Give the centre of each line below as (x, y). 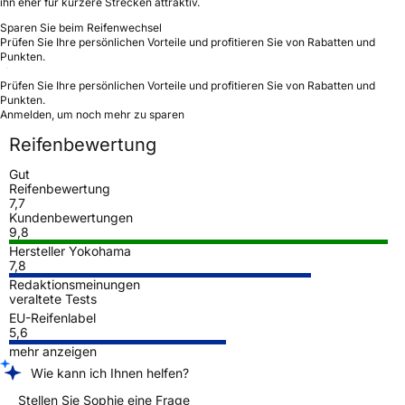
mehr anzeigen (53, 351)
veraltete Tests (53, 298)
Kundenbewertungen (71, 217)
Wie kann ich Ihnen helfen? (110, 372)
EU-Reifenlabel (52, 317)
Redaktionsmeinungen (75, 284)
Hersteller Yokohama (70, 250)
